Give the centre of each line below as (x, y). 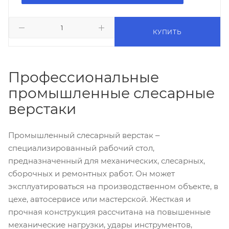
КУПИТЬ (167, 32)
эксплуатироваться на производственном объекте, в (113, 186)
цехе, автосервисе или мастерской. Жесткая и (99, 199)
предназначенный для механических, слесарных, (107, 161)
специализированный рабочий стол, (81, 148)
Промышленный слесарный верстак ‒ (84, 135)
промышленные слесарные (111, 93)
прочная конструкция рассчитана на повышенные (109, 212)
